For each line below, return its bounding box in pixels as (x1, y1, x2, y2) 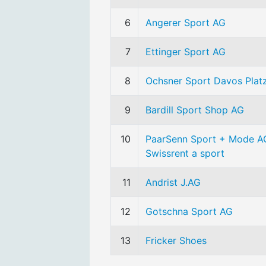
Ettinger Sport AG (145, 46, 226, 58)
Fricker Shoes (145, 235, 207, 246)
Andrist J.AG (145, 176, 201, 188)
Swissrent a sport (145, 147, 224, 159)
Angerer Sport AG (145, 17, 226, 28)
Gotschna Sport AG (145, 205, 233, 217)
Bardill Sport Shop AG (145, 104, 244, 116)
